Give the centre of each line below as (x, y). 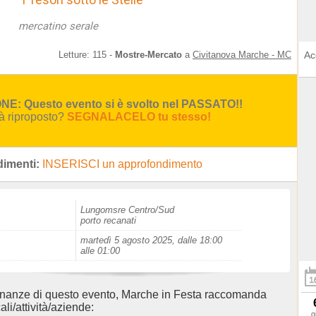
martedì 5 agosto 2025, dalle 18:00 (151, 240)
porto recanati (108, 220)
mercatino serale (58, 26)
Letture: (75, 55)
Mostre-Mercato (148, 55)
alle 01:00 (100, 251)
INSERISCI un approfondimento (122, 164)
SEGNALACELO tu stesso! (139, 117)
